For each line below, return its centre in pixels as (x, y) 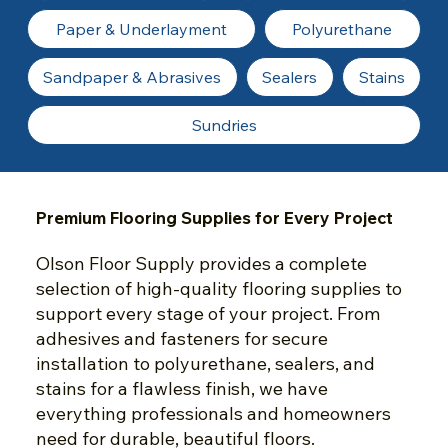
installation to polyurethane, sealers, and (205, 364)
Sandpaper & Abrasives (132, 77)
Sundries (224, 125)
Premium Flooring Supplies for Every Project (214, 218)
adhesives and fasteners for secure (181, 339)
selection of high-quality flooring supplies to (218, 289)
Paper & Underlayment (141, 29)
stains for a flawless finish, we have (181, 389)
